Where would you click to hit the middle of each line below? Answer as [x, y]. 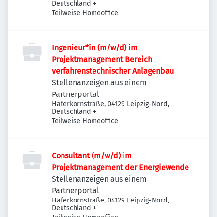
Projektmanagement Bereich [102, 59]
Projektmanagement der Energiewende [120, 167]
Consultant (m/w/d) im [92, 156]
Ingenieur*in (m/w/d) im [95, 48]
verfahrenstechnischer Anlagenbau [113, 71]
